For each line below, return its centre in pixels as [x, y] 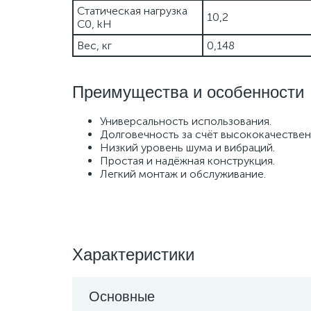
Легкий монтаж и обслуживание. [183, 174]
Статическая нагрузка [132, 11]
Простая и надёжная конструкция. [187, 161]
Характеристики [133, 254]
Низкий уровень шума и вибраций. [187, 148]
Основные [122, 296]
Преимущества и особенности [188, 92]
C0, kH [94, 24]
